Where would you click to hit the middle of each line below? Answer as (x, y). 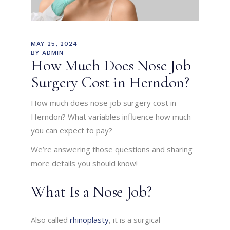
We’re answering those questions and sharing (112, 150)
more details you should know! (84, 164)
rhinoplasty (90, 220)
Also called (51, 220)
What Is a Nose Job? (91, 192)
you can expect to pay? (72, 131)
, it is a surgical (135, 220)
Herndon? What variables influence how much (111, 117)
